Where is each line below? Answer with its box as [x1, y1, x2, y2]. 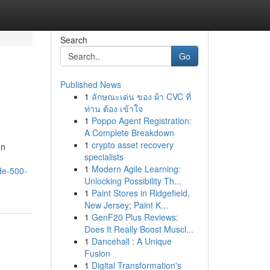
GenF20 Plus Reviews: [91, 211, 178, 223]
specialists [84, 151, 124, 163]
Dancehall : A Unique [91, 235, 172, 247]
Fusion [84, 247, 110, 259]
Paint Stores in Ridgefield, [91, 187, 190, 199]
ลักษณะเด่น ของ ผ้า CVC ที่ [91, 90, 191, 102]
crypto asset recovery [91, 139, 174, 151]
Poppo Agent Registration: [91, 115, 192, 127]
